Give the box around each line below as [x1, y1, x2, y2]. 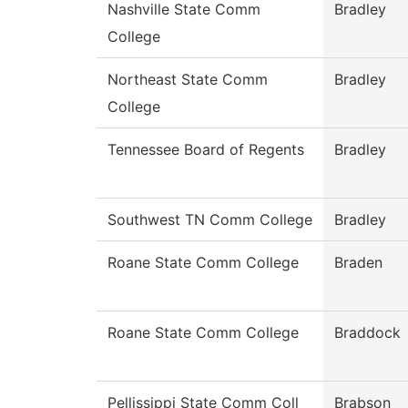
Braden [334, 253, 382, 272]
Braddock [334, 323, 401, 342]
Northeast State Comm [107, 70, 268, 89]
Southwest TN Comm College [107, 210, 312, 229]
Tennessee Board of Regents [107, 140, 304, 159]
